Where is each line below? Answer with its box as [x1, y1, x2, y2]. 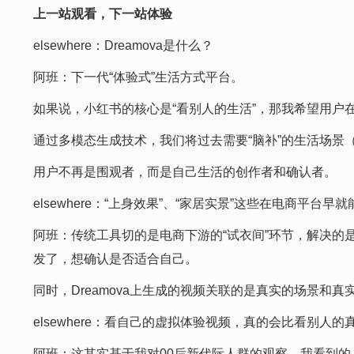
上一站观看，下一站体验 [33, 7, 172, 21]
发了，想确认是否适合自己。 [33, 252, 198, 265]
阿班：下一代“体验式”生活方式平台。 [33, 70, 243, 84]
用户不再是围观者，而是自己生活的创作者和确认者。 [33, 165, 337, 179]
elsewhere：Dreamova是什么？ [33, 39, 213, 52]
